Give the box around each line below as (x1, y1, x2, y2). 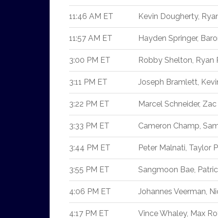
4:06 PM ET (69, 187, 111, 196)
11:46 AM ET (69, 12, 113, 21)
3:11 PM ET (69, 77, 108, 87)
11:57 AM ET (69, 34, 112, 43)
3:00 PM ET (69, 55, 110, 65)
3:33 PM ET (69, 121, 109, 130)
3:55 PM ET (69, 165, 109, 174)
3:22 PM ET (69, 99, 109, 109)
